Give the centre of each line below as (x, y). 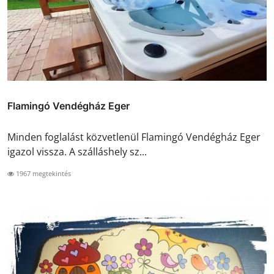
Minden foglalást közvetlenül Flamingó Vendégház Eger (134, 137)
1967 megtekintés (43, 174)
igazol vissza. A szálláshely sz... (77, 152)
